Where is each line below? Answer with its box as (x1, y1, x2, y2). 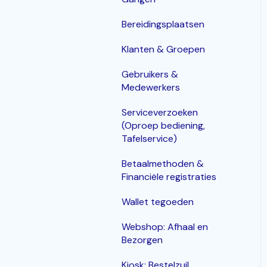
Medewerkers (122, 80, 180, 94)
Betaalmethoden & (122, 157, 204, 170)
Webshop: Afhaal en (122, 220, 208, 233)
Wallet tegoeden (122, 195, 194, 208)
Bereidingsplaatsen (122, 17, 204, 30)
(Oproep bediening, (122, 119, 205, 132)
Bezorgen (122, 233, 163, 246)
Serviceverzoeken (122, 105, 198, 119)
